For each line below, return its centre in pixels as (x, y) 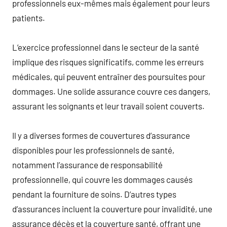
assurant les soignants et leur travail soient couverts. (108, 106)
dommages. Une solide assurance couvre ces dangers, (111, 91)
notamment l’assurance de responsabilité (87, 164)
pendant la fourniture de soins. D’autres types (94, 194)
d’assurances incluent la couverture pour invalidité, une (112, 209)
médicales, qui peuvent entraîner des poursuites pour (109, 76)
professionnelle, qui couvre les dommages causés (102, 179)
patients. (29, 17)
